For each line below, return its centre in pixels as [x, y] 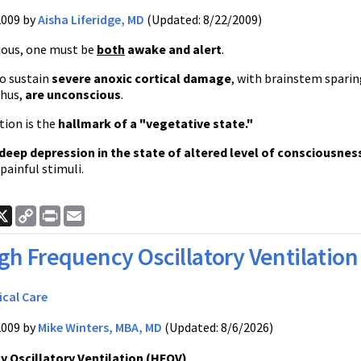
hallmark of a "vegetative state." [156, 123]
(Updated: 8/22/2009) [203, 19]
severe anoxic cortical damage [141, 78]
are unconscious [73, 94]
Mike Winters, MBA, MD [100, 327]
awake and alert [173, 49]
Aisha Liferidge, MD [91, 19]
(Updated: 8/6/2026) [218, 327]
